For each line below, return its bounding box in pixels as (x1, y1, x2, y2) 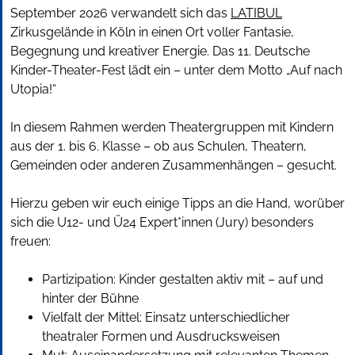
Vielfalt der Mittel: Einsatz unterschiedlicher (42, 310, 290, 326)
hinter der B (42, 291, 109, 307)
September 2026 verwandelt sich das (10, 6, 231, 21)
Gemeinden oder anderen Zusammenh (10, 158, 237, 174)
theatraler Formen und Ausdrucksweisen (42, 329, 280, 345)
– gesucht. (277, 158, 337, 174)
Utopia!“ (10, 82, 56, 97)
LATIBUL (231, 6, 282, 21)
